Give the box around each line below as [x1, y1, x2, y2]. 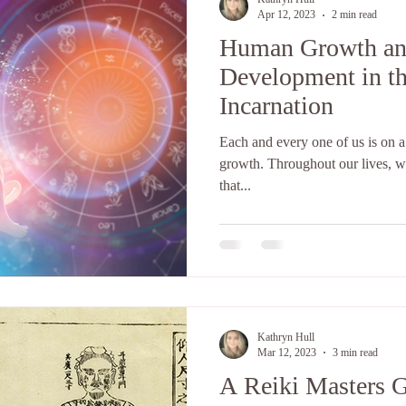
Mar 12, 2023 [257, 345, 316, 359]
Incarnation [219, 92, 333, 120]
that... [219, 178, 251, 193]
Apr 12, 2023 [257, 8, 315, 21]
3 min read [333, 345, 378, 359]
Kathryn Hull [257, 330, 314, 343]
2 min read [332, 8, 377, 21]
